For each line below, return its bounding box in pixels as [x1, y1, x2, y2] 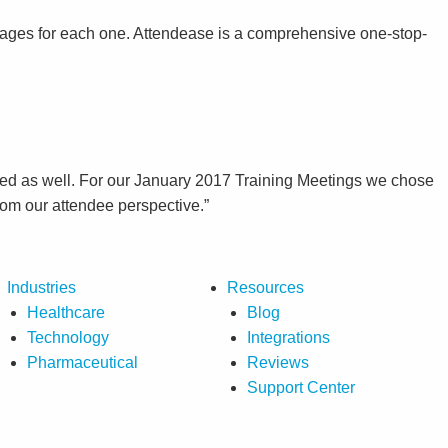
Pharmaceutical [26, 353, 138, 371]
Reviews [247, 353, 310, 371]
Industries [6, 278, 76, 296]
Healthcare [26, 303, 105, 321]
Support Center [247, 378, 356, 396]
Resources [227, 278, 305, 296]
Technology [26, 328, 109, 346]
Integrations [247, 328, 331, 346]
